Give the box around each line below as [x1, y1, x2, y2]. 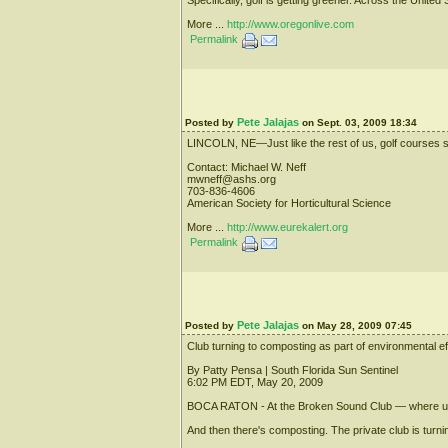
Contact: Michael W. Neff [187, 160, 306, 173]
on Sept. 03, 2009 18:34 [299, 116, 417, 128]
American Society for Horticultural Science [187, 196, 391, 209]
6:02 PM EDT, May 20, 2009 [187, 375, 323, 388]
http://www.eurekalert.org [227, 220, 348, 233]
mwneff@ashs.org [187, 172, 276, 185]
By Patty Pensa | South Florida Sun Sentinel [187, 363, 398, 376]
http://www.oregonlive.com [227, 17, 354, 30]
